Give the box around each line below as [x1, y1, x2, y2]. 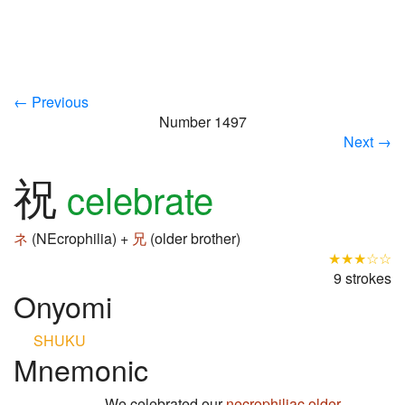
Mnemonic [14, 348, 148, 390]
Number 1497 [158, 111, 247, 132]
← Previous [14, 91, 89, 112]
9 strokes [334, 268, 391, 288]
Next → [344, 131, 391, 152]
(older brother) [146, 228, 240, 249]
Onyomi [14, 285, 112, 326]
